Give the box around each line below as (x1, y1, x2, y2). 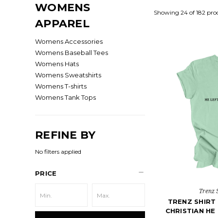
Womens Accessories (35, 37, 103, 45)
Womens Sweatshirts (35, 71, 101, 79)
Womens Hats (35, 60, 79, 68)
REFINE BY (35, 128, 96, 142)
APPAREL (35, 17, 90, 30)
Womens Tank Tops (35, 93, 96, 101)
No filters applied (35, 148, 81, 155)
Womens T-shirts (35, 82, 87, 90)
